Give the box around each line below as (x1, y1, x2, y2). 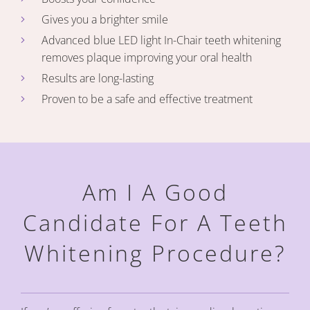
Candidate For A (22, 208, 220, 237)
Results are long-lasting (42, 71, 154, 86)
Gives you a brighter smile (42, 12, 168, 27)
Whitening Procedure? (24, 238, 286, 268)
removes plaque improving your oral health (42, 50, 252, 65)
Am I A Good (82, 177, 228, 207)
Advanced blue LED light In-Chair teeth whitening (42, 33, 281, 48)
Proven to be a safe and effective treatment (42, 91, 253, 107)
